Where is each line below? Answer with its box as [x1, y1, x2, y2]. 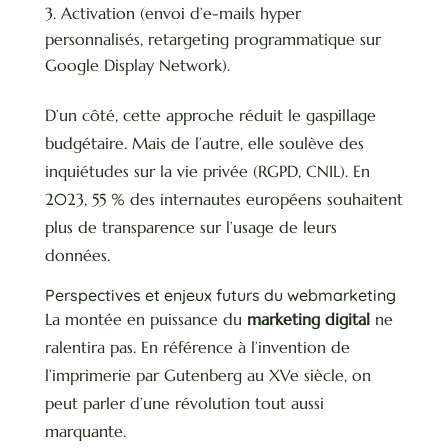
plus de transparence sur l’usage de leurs [44, 217, 337, 238]
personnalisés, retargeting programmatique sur [44, 29, 381, 50]
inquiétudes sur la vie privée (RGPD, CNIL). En [44, 161, 370, 182]
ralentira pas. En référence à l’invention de [44, 337, 350, 358]
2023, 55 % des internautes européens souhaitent [44, 189, 403, 210]
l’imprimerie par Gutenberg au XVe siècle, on [44, 365, 371, 386]
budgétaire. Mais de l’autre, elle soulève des [44, 133, 364, 154]
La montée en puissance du [44, 309, 247, 330]
